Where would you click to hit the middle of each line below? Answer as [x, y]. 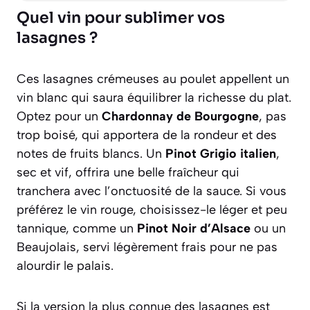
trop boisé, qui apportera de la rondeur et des [147, 135]
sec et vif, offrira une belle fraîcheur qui [128, 172]
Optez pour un [59, 116]
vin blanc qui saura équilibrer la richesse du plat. [154, 97]
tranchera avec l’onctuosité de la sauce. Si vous [152, 191]
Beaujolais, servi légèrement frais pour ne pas [147, 247]
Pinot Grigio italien [221, 153]
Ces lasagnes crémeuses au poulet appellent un [153, 79]
